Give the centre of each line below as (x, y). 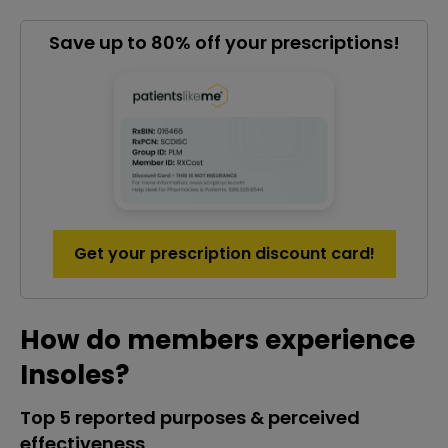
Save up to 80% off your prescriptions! (224, 42)
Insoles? (74, 375)
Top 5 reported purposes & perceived (190, 417)
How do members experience (217, 340)
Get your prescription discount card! (224, 253)
